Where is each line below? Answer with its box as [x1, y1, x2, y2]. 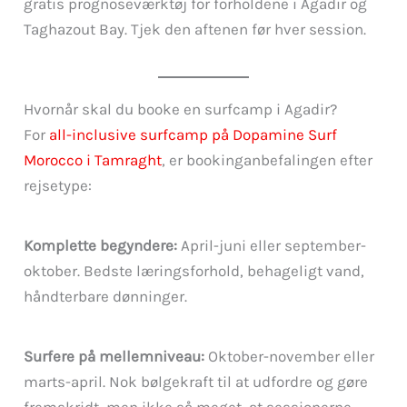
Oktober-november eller [204, 346, 375, 365]
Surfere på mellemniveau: [24, 346, 205, 365]
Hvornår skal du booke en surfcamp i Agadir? [24, 100, 338, 119]
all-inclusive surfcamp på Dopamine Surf [49, 125, 338, 144]
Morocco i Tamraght [24, 151, 163, 170]
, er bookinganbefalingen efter [162, 151, 373, 170]
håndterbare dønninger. [24, 286, 188, 305]
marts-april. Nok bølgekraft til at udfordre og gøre [24, 372, 369, 391]
